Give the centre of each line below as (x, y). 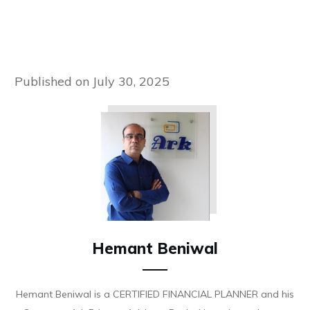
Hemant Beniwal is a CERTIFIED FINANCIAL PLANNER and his (155, 294)
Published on (54, 81)
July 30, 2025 (131, 81)
